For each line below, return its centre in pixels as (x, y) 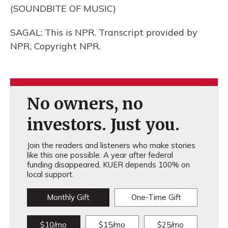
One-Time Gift (156, 197)
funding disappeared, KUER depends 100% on (108, 165)
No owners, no (85, 104)
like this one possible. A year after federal (100, 155)
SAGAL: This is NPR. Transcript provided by (104, 32)
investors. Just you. (103, 125)
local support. (50, 174)
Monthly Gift (68, 197)
